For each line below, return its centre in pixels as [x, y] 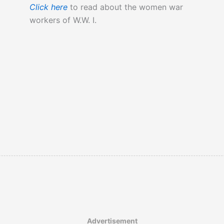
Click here [48, 7]
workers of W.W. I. [63, 20]
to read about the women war [125, 7]
